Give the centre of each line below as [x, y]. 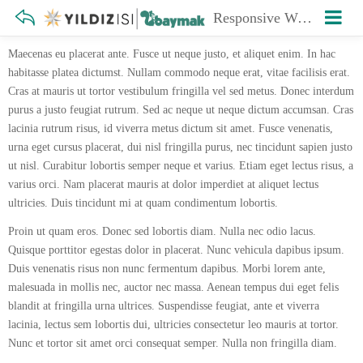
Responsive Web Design [305, 18]
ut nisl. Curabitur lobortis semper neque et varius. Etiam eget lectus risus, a [181, 166]
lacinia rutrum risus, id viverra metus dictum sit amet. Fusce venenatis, [171, 128]
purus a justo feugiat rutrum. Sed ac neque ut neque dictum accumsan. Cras [181, 110]
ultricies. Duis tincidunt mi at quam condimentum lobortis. [143, 203]
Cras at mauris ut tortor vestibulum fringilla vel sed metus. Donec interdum [181, 91]
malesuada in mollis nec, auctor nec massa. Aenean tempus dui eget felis [173, 287]
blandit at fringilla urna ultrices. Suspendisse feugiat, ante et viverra [164, 305]
